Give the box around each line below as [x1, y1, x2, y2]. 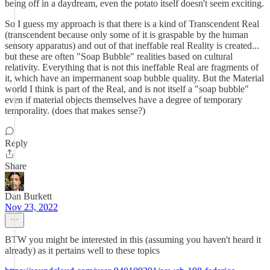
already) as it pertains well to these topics [5, 245, 160, 256]
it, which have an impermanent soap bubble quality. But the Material [5, 73, 264, 83]
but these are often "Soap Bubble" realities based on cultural [5, 51, 233, 61]
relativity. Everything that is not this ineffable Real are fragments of [5, 62, 259, 72]
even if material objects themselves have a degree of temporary [5, 95, 242, 105]
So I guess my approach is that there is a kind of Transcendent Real [5, 19, 259, 29]
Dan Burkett [5, 191, 52, 201]
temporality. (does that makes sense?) [5, 105, 145, 116]
